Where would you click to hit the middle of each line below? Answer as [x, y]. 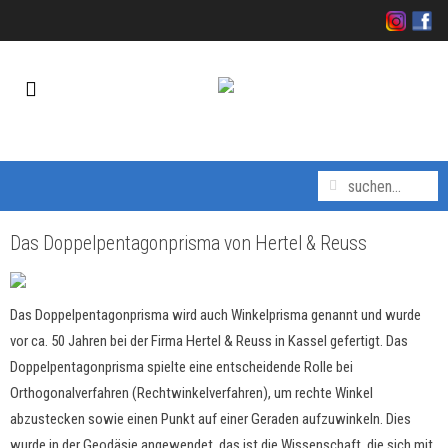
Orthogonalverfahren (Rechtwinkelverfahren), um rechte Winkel [191, 393]
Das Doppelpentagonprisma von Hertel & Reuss [188, 243]
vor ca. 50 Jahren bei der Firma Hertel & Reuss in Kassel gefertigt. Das [209, 341]
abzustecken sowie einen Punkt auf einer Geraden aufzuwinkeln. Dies [210, 419]
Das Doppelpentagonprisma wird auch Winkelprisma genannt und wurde [215, 315]
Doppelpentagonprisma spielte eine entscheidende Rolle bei [181, 367]
